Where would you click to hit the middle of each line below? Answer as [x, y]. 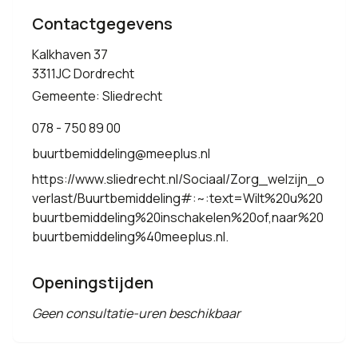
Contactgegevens [102, 24]
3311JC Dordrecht [83, 74]
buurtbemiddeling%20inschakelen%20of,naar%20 [178, 217]
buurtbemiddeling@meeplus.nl [121, 153]
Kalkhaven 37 [70, 54]
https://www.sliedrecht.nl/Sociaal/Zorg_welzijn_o [178, 179]
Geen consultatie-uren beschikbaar [136, 313]
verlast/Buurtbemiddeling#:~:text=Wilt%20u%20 [177, 198]
